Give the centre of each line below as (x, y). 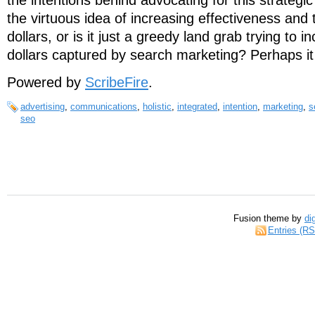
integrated (197, 106)
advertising (43, 106)
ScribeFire (117, 82)
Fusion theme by (269, 219)
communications (104, 106)
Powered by (46, 82)
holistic (157, 106)
